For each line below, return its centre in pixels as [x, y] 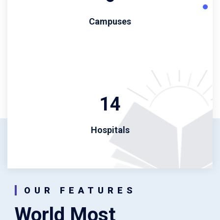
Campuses [110, 22]
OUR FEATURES [80, 191]
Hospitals [110, 130]
